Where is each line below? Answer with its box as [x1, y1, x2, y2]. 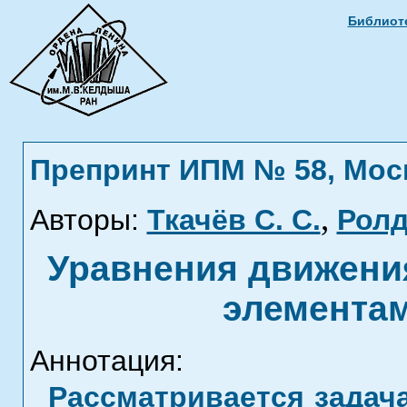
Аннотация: [29, 344, 184, 377]
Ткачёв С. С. [146, 203, 321, 236]
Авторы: [29, 203, 139, 236]
